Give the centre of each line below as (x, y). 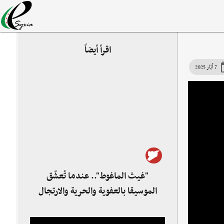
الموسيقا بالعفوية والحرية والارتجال (97, 191)
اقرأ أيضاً (97, 50)
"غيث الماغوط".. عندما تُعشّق (97, 176)
